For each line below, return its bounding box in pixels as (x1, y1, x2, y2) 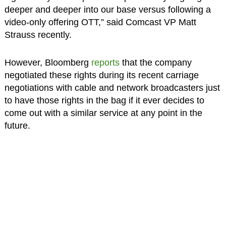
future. (4, 120, 30, 131)
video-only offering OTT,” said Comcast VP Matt (4, 17, 196, 27)
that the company (119, 57, 192, 68)
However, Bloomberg (4, 57, 91, 68)
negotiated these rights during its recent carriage (4, 70, 199, 80)
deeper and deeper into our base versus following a (4, 4, 211, 15)
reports (91, 57, 120, 68)
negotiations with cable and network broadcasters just (4, 82, 220, 93)
